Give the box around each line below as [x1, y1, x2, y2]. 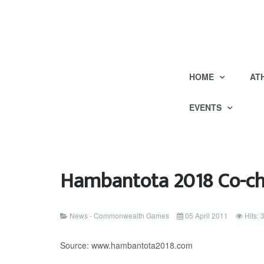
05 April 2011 [185, 210, 228, 220]
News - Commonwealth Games [70, 210, 169, 220]
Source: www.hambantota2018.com [60, 239, 193, 251]
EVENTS [189, 101, 224, 113]
